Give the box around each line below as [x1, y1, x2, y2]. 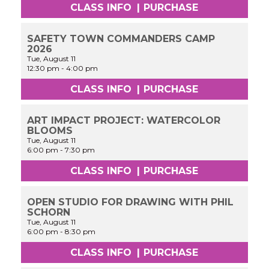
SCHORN [27, 206, 71, 218]
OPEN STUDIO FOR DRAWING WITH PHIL [27, 196, 234, 208]
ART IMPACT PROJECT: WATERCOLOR [27, 114, 221, 126]
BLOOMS [27, 124, 73, 136]
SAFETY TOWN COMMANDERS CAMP [27, 33, 216, 45]
